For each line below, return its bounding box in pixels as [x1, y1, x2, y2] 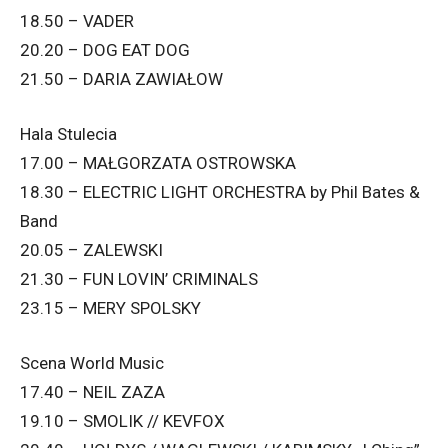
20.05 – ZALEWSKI [20, 240, 163, 261]
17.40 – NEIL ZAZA [20, 382, 165, 403]
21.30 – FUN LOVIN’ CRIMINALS [20, 269, 258, 290]
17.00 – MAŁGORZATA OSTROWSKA [20, 153, 296, 174]
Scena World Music [20, 353, 164, 374]
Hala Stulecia [20, 124, 117, 145]
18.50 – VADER [20, 11, 134, 32]
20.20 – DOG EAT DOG [20, 40, 190, 61]
